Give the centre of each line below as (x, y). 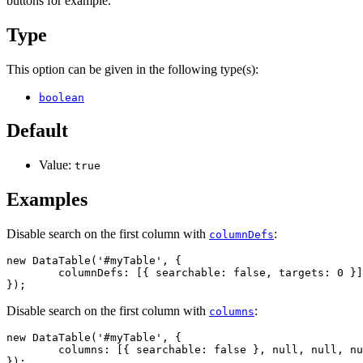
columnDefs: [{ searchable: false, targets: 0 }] (32, 273)
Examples (47, 200)
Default (37, 131)
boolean (62, 97)
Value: (57, 165)
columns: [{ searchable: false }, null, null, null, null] (32, 350)
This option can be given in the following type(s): (132, 69)
